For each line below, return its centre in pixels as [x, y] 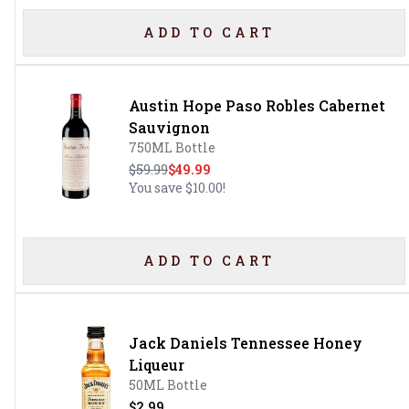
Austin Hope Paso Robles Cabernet [257, 105]
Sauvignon [169, 127]
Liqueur [156, 365]
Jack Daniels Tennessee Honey [245, 343]
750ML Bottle [172, 147]
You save [157, 188]
